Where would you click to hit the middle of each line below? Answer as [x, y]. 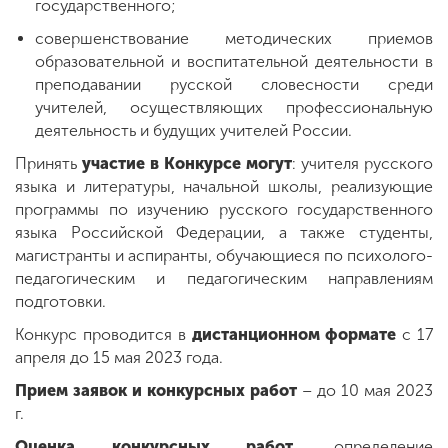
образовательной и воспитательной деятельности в [234, 61]
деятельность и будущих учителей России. [193, 130]
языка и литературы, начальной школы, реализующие [224, 186]
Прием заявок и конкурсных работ [156, 390]
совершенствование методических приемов [234, 38]
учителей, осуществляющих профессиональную [234, 107]
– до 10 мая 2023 [365, 390]
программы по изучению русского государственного [224, 209]
